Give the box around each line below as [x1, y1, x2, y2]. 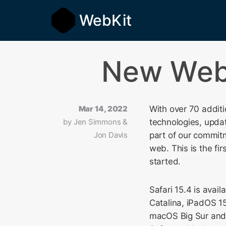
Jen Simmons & [73, 117, 128, 127]
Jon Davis [93, 130, 128, 140]
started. [149, 156, 181, 166]
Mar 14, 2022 [78, 104, 128, 114]
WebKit [79, 11, 132, 29]
